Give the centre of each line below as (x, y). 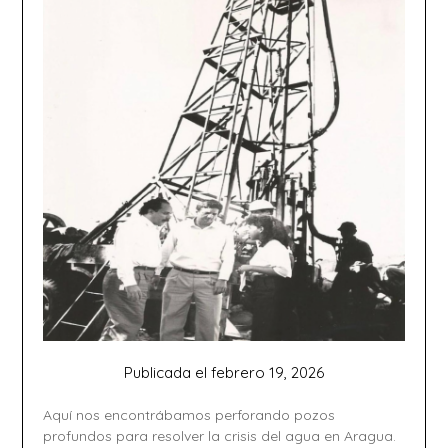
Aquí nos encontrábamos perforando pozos (189, 415)
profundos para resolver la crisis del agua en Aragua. (220, 436)
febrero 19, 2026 (267, 373)
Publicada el (167, 373)
